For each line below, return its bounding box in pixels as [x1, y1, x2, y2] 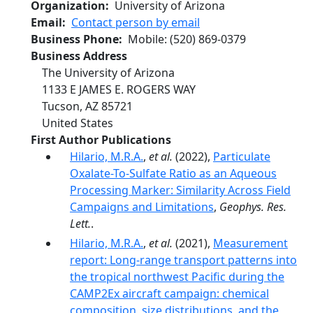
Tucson [42, 99, 80, 114]
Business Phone [31, 31, 119, 47]
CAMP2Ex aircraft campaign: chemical [70, 286, 269, 301]
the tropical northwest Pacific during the [70, 269, 284, 284]
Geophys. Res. [219, 199, 286, 214]
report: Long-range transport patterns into [70, 252, 297, 268]
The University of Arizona [42, 65, 175, 80]
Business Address [31, 48, 127, 64]
